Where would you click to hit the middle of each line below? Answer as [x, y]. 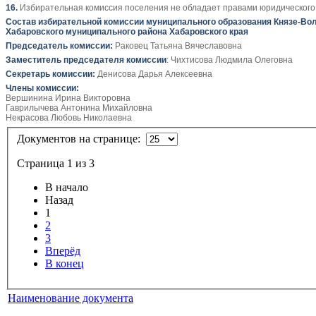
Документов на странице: [81, 138]
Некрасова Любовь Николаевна [69, 118]
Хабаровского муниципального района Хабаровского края [127, 32]
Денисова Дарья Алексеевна [154, 74]
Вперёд [63, 250]
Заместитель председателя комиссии [86, 60]
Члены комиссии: [42, 89]
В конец [65, 263]
